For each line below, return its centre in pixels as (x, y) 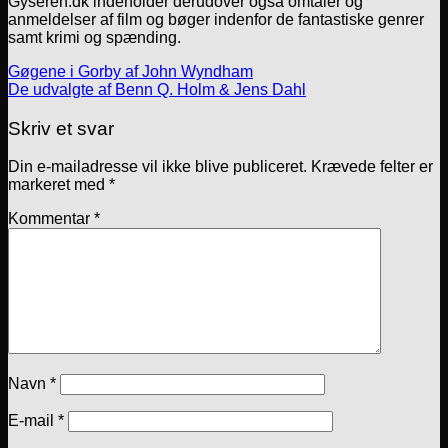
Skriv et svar (61, 128)
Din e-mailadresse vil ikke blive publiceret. (157, 167)
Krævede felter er (372, 167)
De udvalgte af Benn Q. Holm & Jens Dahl (157, 89)
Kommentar (51, 219)
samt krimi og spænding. (94, 37)
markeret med (58, 185)
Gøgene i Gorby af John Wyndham (130, 71)
